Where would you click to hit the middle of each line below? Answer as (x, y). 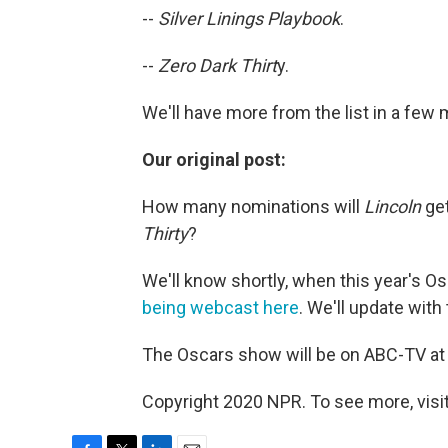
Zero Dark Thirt (217, 65)
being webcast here (220, 307)
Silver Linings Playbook (249, 18)
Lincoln (392, 206)
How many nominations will (253, 206)
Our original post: (214, 159)
